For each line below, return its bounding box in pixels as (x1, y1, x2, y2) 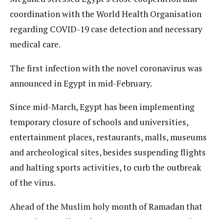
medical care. (10, 39, 61, 50)
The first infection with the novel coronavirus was (10, 62, 202, 74)
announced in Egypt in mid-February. (10, 77, 152, 89)
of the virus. (10, 177, 56, 189)
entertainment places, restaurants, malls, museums (10, 131, 207, 143)
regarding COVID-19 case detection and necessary (10, 23, 202, 35)
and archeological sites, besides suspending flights (10, 147, 206, 158)
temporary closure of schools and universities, (10, 116, 188, 128)
